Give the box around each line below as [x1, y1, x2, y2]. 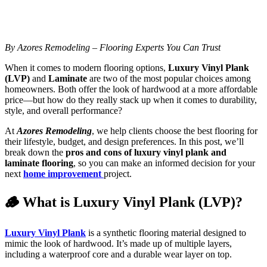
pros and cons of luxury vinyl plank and [66, 147, 226, 158]
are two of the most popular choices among [87, 73, 251, 84]
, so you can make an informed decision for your [73, 158, 255, 169]
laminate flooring [5, 158, 73, 169]
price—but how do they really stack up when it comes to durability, [5, 95, 257, 105]
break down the [5, 147, 66, 158]
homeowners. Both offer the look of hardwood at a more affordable [5, 84, 257, 95]
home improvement [23, 169, 101, 179]
